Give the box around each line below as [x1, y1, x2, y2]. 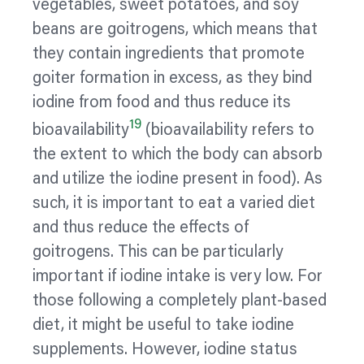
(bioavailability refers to [141, 122, 314, 139]
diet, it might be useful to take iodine [32, 317, 294, 334]
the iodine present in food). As [105, 171, 323, 188]
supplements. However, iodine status [32, 341, 297, 358]
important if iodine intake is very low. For [32, 268, 323, 285]
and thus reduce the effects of [32, 219, 249, 236]
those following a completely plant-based [32, 292, 327, 310]
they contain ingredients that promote [32, 46, 305, 63]
